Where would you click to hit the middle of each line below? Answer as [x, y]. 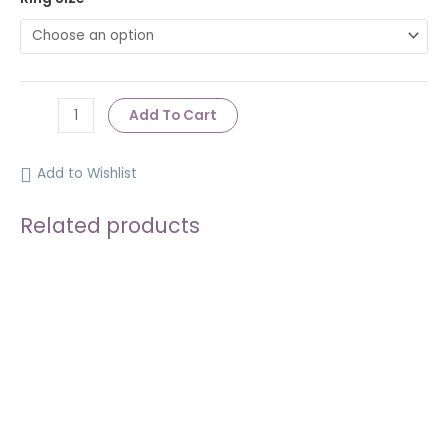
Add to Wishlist [87, 173]
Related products [110, 226]
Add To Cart [172, 116]
